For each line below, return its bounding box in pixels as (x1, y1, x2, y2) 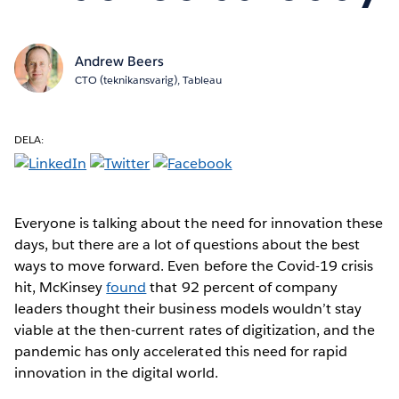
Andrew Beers (74, 52, 164, 69)
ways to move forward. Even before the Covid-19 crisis (14, 256, 374, 275)
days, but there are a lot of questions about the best (14, 234, 361, 254)
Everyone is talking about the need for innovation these (14, 213, 384, 232)
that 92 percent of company (146, 277, 338, 297)
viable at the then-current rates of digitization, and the (14, 320, 376, 339)
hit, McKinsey (14, 277, 107, 297)
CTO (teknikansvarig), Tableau (74, 71, 222, 87)
